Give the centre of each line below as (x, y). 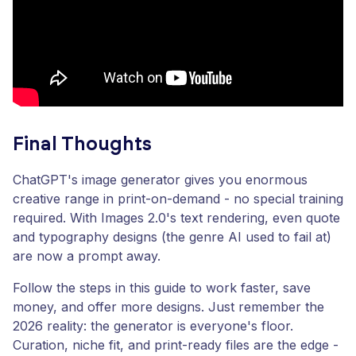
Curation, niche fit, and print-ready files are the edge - (176, 344)
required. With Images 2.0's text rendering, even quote (176, 217)
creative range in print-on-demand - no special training (178, 198)
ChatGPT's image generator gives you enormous (160, 179)
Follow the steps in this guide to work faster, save (162, 287)
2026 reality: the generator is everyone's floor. (153, 325)
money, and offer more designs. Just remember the (168, 306)
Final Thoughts (82, 144)
